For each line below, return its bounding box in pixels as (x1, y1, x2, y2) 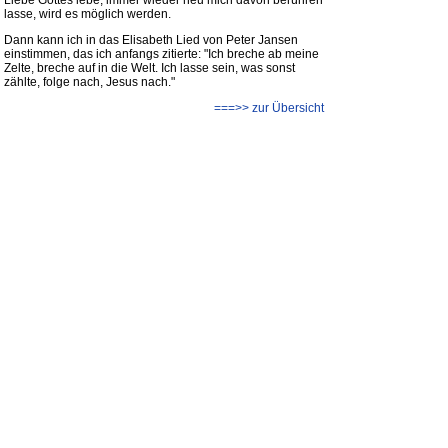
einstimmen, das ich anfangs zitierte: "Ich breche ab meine (4, 47, 319, 61)
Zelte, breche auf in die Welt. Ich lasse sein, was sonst (4, 61, 295, 75)
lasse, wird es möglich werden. (4, 7, 171, 21)
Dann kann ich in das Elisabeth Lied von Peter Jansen (4, 33, 298, 47)
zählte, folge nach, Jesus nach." (4, 75, 175, 89)
